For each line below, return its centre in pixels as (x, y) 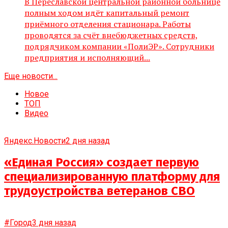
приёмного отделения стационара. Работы (108, 24)
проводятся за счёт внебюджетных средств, (111, 35)
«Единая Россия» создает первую (102, 163)
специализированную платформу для (112, 177)
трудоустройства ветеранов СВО (99, 191)
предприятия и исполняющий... (87, 57)
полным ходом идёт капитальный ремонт (107, 12)
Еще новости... (31, 76)
